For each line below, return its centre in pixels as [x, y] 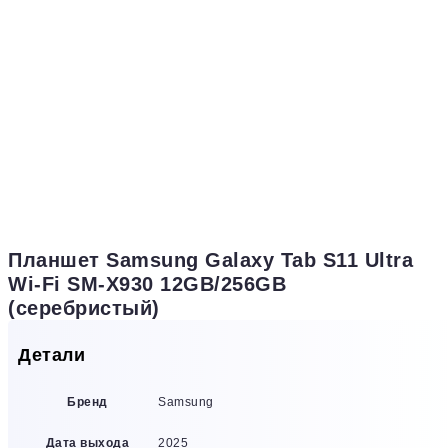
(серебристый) [84, 308]
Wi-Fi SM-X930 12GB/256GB [147, 284]
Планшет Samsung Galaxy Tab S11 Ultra [210, 260]
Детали [51, 355]
